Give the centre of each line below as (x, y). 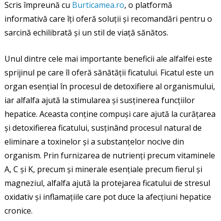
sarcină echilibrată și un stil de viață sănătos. (86, 32)
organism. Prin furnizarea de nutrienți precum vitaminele (110, 155)
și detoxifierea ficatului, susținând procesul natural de (103, 128)
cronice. (18, 210)
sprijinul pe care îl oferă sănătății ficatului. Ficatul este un (109, 72)
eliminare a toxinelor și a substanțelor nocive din (94, 141)
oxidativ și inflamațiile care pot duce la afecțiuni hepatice (108, 197)
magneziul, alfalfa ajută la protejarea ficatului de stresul (107, 183)
